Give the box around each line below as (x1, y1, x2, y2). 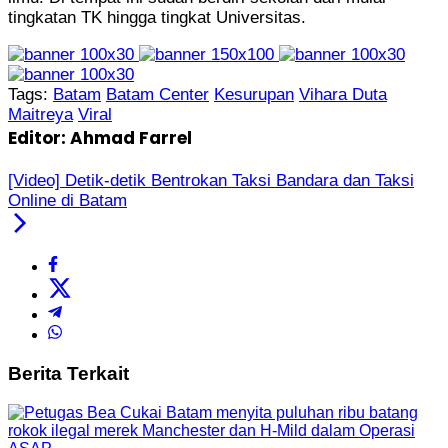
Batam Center (106, 85, 209, 105)
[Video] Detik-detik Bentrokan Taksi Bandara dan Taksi (8, 171, 414, 191)
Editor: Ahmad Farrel (8, 126, 192, 151)
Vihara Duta (299, 85, 387, 105)
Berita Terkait (8, 362, 129, 384)
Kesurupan (214, 85, 294, 105)
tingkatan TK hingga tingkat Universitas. (8, 8, 306, 28)
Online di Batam (8, 191, 127, 211)
